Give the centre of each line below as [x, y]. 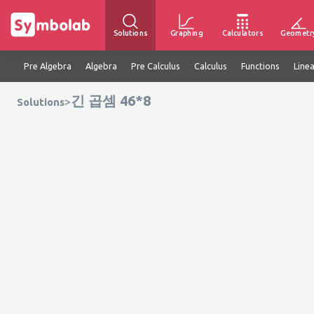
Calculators [243, 33]
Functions [260, 66]
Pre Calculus [156, 66]
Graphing [186, 33]
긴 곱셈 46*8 [111, 101]
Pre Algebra [48, 66]
